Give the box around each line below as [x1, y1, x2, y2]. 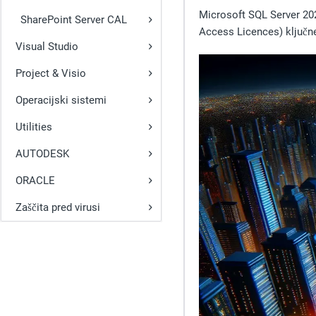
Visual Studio [16, 40, 78, 53]
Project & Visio [16, 67, 86, 80]
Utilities [16, 121, 52, 133]
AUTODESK [16, 147, 69, 160]
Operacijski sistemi [16, 94, 107, 107]
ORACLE [16, 174, 55, 187]
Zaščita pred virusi [16, 201, 100, 214]
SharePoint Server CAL [20, 13, 127, 26]
